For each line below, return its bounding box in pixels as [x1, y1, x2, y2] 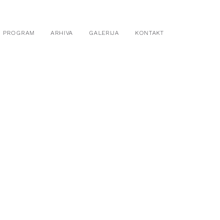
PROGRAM [3, 29, 35, 36]
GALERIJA [89, 29, 119, 36]
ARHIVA [51, 29, 74, 36]
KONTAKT [135, 29, 164, 36]
